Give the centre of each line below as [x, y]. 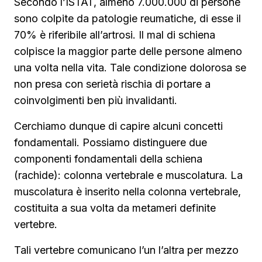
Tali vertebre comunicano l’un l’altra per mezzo [126, 250]
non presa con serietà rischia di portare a [112, 84]
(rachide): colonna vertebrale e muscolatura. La [128, 175]
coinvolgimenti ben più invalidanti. [96, 100]
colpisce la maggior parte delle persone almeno [128, 51]
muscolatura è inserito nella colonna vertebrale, [127, 192]
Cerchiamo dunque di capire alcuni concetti [118, 126]
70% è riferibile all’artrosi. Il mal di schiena [115, 35]
